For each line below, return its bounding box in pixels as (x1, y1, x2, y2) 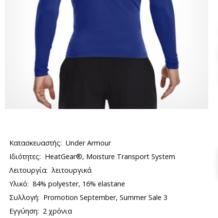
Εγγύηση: (9, 206, 39, 216)
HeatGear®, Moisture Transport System (45, 152, 176, 161)
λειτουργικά (52, 165, 92, 175)
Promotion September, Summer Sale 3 (43, 193, 168, 202)
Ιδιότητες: (9, 152, 41, 161)
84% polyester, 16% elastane (33, 179, 126, 188)
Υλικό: (9, 179, 29, 188)
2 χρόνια (43, 206, 73, 216)
